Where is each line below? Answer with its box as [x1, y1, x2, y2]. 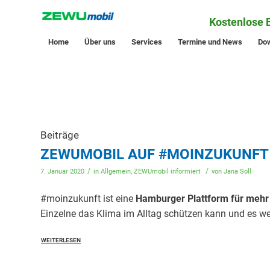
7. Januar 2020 [40, 168, 84, 175]
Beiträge [40, 129, 79, 141]
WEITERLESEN [41, 236, 81, 243]
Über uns [84, 37, 116, 46]
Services [131, 37, 162, 46]
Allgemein [101, 168, 131, 175]
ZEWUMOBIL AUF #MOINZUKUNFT [40, 146, 269, 163]
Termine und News [178, 37, 242, 46]
